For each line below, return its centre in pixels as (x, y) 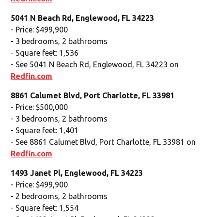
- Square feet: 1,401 (45, 130)
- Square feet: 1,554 (45, 208)
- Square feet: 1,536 (45, 53)
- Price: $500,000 (39, 107)
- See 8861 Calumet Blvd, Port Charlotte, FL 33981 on (103, 142)
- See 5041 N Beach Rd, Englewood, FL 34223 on (95, 64)
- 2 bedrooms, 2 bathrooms (59, 196)
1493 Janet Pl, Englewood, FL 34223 (77, 173)
